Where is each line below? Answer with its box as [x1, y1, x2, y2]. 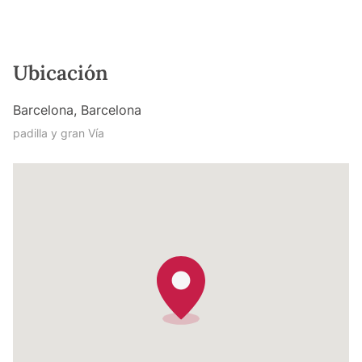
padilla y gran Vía [13, 126, 104, 141]
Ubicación [13, 60, 108, 86]
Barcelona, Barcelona [13, 102, 141, 119]
